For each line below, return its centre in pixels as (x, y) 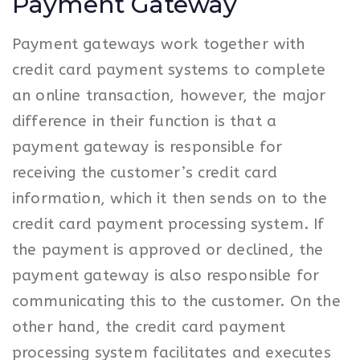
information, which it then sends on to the (170, 198)
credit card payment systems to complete (169, 70)
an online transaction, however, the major (169, 95)
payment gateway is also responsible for (166, 275)
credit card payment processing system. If (168, 224)
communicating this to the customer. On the (176, 301)
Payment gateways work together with (159, 44)
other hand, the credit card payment (149, 327)
